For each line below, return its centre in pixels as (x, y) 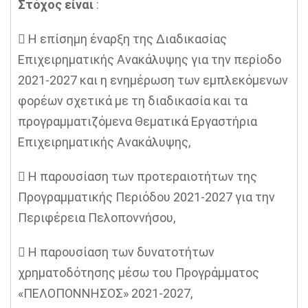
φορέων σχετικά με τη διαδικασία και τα (133, 101)
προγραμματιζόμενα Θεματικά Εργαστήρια (137, 121)
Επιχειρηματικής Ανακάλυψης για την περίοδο (150, 59)
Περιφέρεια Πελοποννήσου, (97, 218)
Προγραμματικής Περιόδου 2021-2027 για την (146, 197)
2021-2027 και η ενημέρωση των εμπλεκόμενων (153, 80)
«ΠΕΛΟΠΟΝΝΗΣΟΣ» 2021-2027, (105, 293)
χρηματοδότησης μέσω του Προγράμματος (139, 273)
